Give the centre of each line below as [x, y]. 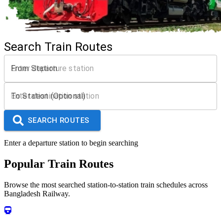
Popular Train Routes [59, 164]
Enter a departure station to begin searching [71, 143]
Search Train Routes [58, 47]
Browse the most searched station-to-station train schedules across [106, 184]
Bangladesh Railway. [37, 193]
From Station [34, 68]
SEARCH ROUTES [59, 120]
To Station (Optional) [48, 96]
